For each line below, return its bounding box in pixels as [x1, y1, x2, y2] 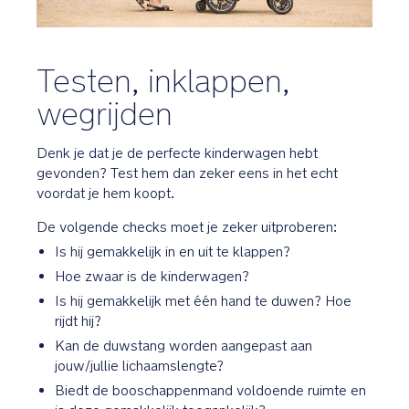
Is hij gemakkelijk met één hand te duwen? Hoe [55, 292, 351, 310]
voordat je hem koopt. [37, 184, 174, 203]
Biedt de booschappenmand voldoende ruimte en [55, 382, 366, 400]
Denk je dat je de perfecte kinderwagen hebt [37, 144, 318, 163]
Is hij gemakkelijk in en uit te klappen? [55, 243, 290, 261]
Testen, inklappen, [37, 61, 290, 100]
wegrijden [37, 94, 173, 133]
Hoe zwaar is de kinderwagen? [55, 267, 249, 286]
